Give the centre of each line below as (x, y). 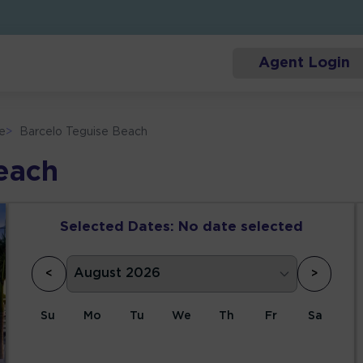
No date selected (241, 228)
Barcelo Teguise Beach (84, 132)
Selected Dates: (117, 228)
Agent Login (304, 64)
